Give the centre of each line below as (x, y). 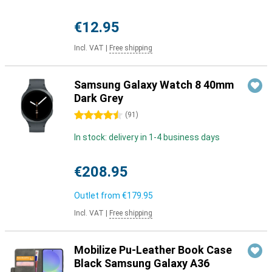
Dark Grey (99, 98)
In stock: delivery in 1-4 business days (147, 137)
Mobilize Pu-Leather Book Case (153, 250)
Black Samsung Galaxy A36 (142, 263)
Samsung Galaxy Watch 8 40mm (154, 85)
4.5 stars (91, 115)
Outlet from (98, 195)
